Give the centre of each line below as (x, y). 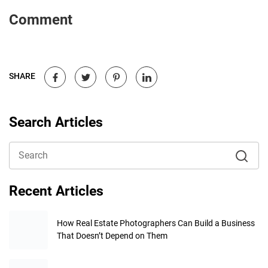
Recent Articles (56, 191)
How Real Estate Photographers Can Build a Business (156, 223)
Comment (41, 19)
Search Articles (56, 122)
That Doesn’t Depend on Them (112, 236)
